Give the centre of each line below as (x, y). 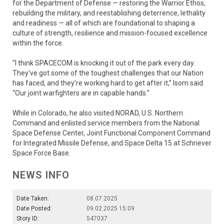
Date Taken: (33, 199)
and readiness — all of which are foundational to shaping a (104, 23)
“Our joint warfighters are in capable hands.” (81, 93)
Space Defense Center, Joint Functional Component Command (111, 133)
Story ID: (28, 219)
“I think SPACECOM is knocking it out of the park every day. (104, 63)
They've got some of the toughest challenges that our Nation (108, 73)
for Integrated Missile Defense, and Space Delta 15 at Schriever (112, 143)
